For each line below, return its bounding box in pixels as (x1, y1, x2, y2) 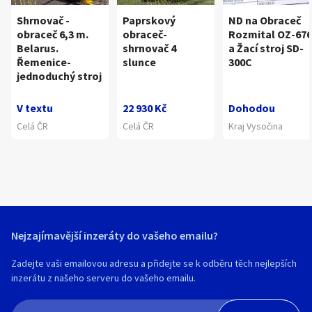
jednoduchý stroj (17, 69, 102, 83)
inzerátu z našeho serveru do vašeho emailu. (11, 272, 196, 284)
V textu (17, 101, 53, 115)
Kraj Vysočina (228, 120, 283, 132)
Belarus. (17, 41, 58, 55)
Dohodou (228, 101, 275, 115)
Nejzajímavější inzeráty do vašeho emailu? (11, 228, 218, 242)
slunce (123, 55, 156, 69)
